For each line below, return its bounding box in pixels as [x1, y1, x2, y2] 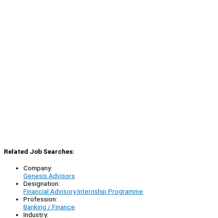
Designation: [23, 180, 60, 188]
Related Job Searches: [4, 147, 74, 156]
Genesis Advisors [23, 172, 75, 180]
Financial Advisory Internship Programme [23, 187, 143, 196]
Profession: [23, 195, 57, 203]
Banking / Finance [23, 203, 75, 211]
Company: [23, 164, 52, 172]
